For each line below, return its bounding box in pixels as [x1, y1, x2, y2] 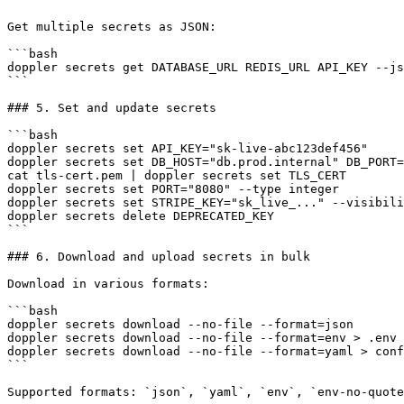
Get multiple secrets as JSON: [7, 19, 216, 33]
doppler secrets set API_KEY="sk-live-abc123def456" [7, 141, 368, 155]
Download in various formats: [7, 276, 209, 290]
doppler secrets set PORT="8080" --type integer [7, 181, 339, 196]
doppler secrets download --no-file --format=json [7, 317, 353, 331]
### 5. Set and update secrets [7, 100, 216, 115]
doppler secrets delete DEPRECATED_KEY [7, 208, 274, 223]
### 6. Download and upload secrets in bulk [7, 249, 310, 263]
